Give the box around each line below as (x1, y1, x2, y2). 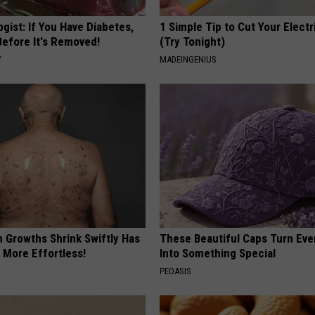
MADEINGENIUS (160, 53, 217, 65)
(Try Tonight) (160, 34, 226, 49)
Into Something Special (160, 245, 276, 260)
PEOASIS (160, 265, 192, 276)
